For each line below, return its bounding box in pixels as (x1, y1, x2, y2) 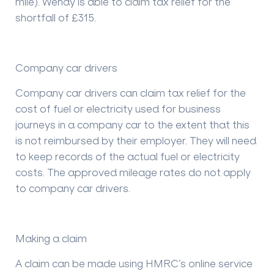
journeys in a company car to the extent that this (15, 118, 250, 131)
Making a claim (15, 232, 87, 245)
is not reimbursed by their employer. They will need (15, 134, 256, 147)
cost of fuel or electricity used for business (15, 102, 221, 116)
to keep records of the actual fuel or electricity (15, 150, 240, 163)
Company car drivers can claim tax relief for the (15, 86, 246, 100)
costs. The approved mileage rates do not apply (15, 166, 251, 179)
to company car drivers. (15, 182, 130, 195)
